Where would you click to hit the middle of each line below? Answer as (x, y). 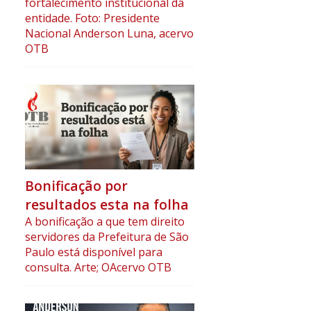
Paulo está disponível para (93, 252)
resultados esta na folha (107, 205)
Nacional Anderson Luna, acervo (109, 34)
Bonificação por (76, 186)
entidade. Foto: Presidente (92, 18)
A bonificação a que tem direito (104, 222)
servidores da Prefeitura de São (107, 237)
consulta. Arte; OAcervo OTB (98, 268)
